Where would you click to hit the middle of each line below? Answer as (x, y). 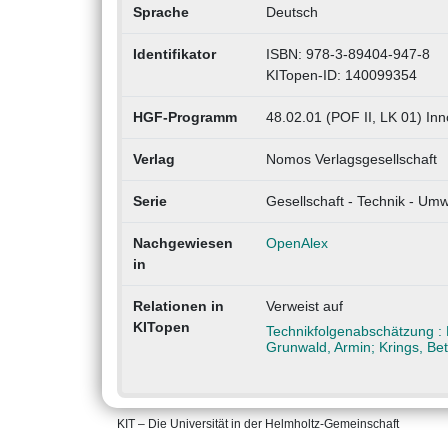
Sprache (160, 12)
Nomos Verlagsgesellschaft (351, 159)
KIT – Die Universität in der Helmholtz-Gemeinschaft (258, 424)
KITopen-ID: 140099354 (341, 75)
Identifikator (174, 54)
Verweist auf (304, 306)
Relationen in (178, 306)
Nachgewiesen (182, 243)
